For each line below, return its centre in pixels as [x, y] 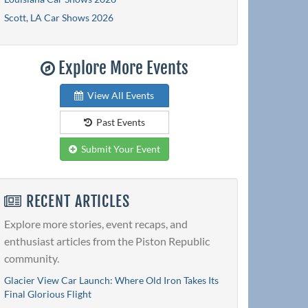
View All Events [119, 95]
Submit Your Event [118, 148]
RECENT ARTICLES [76, 201]
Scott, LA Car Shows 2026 [59, 17]
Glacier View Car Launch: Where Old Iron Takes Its [111, 280]
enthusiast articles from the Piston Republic [107, 241]
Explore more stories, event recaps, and [96, 224]
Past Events [118, 122]
